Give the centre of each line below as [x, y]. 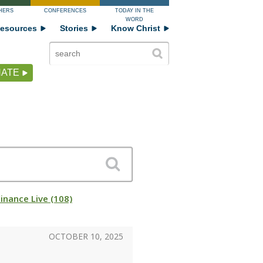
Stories [74, 28]
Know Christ [136, 28]
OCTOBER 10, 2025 [86, 236]
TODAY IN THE [134, 11]
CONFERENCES [65, 11]
